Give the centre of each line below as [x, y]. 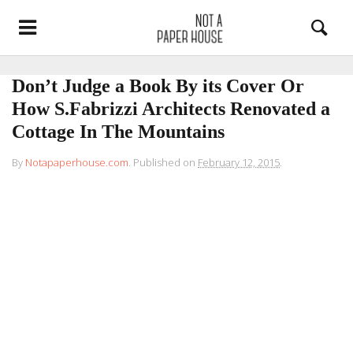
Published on [165, 162]
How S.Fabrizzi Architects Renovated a [171, 109]
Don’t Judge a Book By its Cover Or [158, 86]
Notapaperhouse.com [77, 162]
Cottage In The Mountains [118, 132]
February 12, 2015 [239, 162]
